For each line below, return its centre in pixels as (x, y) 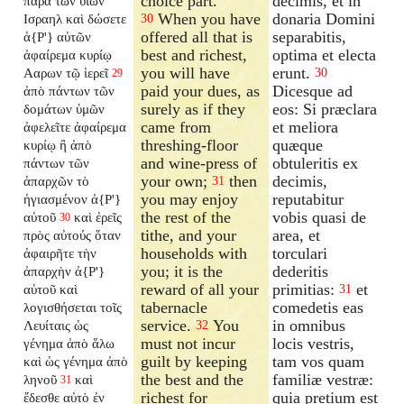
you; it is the (182, 271)
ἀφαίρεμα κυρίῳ (68, 54)
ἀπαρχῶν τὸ (57, 180)
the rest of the (186, 217)
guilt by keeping (194, 361)
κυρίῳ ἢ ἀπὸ (58, 144)
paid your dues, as (201, 91)
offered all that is (197, 37)
